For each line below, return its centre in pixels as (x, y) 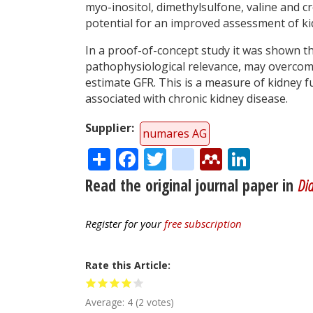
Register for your (125, 224)
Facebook (188, 156)
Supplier (108, 128)
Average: (106, 303)
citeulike (238, 156)
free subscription (203, 224)
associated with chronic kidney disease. (187, 98)
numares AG (175, 133)
